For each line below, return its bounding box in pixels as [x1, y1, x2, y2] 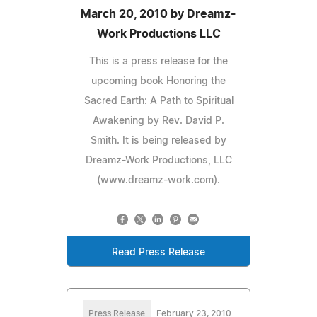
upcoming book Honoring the [91, 76, 226, 86]
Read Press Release [112, 247, 205, 258]
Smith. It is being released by [91, 135, 226, 146]
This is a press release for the [89, 56, 228, 67]
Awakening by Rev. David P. [93, 115, 224, 126]
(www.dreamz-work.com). [97, 175, 220, 185]
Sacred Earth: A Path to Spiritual [83, 96, 234, 106]
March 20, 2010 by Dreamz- [81, 8, 236, 20]
